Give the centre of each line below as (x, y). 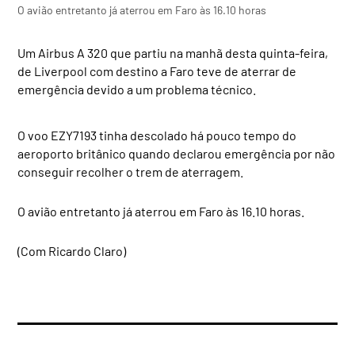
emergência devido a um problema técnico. (137, 90)
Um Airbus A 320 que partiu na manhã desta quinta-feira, (173, 53)
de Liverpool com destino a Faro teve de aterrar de (157, 71)
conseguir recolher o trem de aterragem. (131, 172)
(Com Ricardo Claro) (72, 251)
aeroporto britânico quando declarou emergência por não (177, 154)
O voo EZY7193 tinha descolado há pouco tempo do (157, 136)
